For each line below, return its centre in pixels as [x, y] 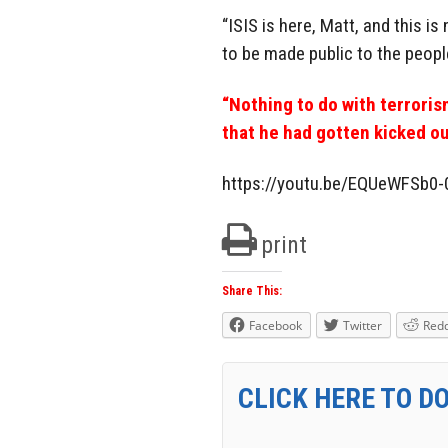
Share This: [252, 290]
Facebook [275, 325]
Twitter [362, 325]
